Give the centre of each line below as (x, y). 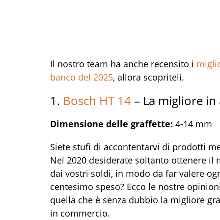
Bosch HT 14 (97, 100)
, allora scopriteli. (149, 77)
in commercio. (80, 213)
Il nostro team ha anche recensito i (123, 64)
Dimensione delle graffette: (113, 124)
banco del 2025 (82, 77)
